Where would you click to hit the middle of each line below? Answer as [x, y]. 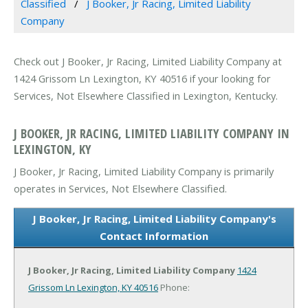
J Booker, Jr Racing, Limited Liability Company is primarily [144, 171]
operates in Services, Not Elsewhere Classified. [120, 188]
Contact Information [154, 235]
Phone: [174, 287]
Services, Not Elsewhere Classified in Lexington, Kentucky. [146, 96]
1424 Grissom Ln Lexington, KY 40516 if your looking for [142, 79]
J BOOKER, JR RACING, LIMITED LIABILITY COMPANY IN [152, 133]
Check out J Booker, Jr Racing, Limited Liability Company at [148, 62]
